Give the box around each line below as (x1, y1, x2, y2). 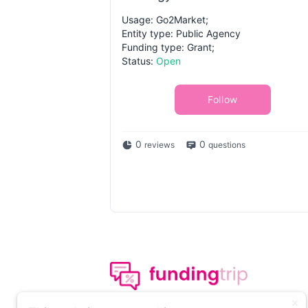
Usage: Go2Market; (122, 14, 208, 25)
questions (208, 140, 245, 150)
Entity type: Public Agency (122, 27, 241, 39)
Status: (122, 55, 156, 67)
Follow (207, 93, 239, 105)
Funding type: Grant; (122, 41, 214, 53)
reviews (144, 140, 175, 150)
